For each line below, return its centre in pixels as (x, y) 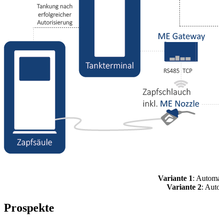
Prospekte (29, 208)
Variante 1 (175, 178)
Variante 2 (184, 187)
